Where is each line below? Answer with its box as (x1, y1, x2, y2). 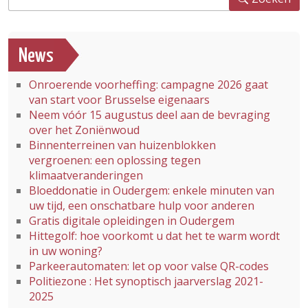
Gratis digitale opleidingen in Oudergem (29, 213, 234, 228)
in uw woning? (29, 243, 102, 258)
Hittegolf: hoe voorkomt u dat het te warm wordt (29, 228, 280, 243)
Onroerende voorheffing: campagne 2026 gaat (29, 77, 268, 92)
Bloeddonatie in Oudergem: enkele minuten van (29, 183, 274, 198)
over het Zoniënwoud (29, 122, 140, 137)
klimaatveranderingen (29, 168, 143, 183)
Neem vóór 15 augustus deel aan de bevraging (29, 107, 270, 122)
